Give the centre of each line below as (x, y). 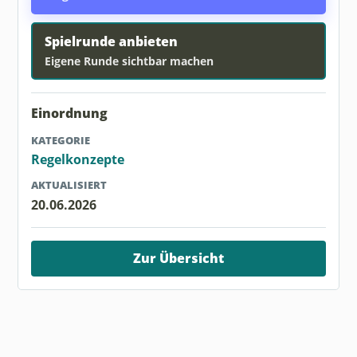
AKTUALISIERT (69, 185)
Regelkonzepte (78, 160)
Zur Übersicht (178, 259)
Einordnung (70, 114)
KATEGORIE (61, 140)
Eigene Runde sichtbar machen (129, 61)
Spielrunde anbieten (111, 41)
